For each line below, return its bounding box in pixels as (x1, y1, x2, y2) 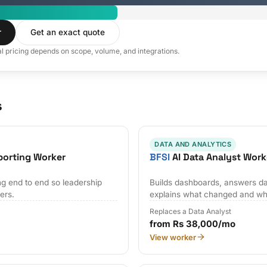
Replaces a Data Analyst (150, 206, 232, 216)
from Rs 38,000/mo (150, 218, 236, 229)
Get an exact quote (30, 27, 105, 38)
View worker (150, 232, 197, 242)
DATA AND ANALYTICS (154, 139, 232, 148)
